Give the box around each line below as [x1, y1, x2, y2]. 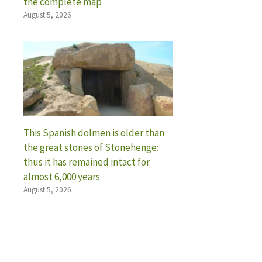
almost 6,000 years [23, 170, 100, 183]
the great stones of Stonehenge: [23, 140, 158, 154]
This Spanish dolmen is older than [23, 126, 164, 139]
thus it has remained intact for [23, 155, 150, 168]
